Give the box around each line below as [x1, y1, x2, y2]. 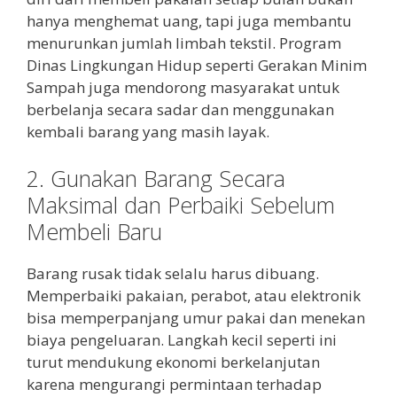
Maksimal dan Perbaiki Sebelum [27, 190, 335, 221]
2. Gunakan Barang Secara [27, 163, 285, 194]
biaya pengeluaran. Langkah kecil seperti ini [27, 330, 337, 351]
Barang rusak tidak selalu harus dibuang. [27, 263, 319, 284]
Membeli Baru [27, 216, 162, 247]
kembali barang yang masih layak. [27, 121, 269, 142]
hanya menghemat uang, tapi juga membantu [27, 10, 352, 31]
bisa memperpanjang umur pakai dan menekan [27, 307, 365, 329]
